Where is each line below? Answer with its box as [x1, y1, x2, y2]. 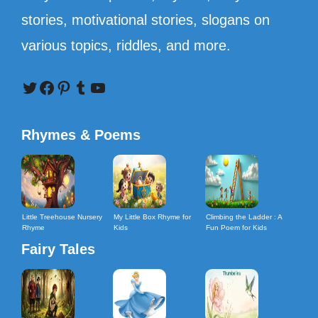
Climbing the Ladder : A [205, 213, 282, 221]
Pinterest [55, 77, 121, 97]
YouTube [89, 77, 155, 97]
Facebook [38, 77, 111, 97]
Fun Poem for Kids [205, 224, 267, 232]
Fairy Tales [21, 241, 95, 258]
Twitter [21, 77, 71, 97]
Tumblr [72, 77, 124, 97]
